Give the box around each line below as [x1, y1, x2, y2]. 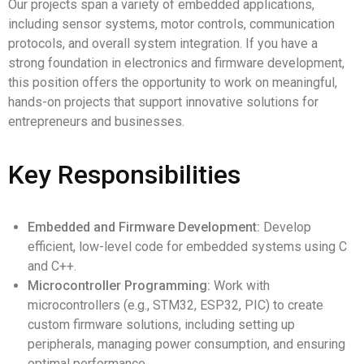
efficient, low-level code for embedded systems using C [28, 239, 347, 254]
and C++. [28, 258, 76, 274]
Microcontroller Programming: [28, 278, 210, 293]
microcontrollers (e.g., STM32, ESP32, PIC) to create [28, 297, 323, 313]
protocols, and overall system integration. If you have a [8, 36, 318, 51]
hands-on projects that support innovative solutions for [8, 94, 318, 110]
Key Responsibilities [8, 159, 240, 190]
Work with [210, 278, 270, 293]
